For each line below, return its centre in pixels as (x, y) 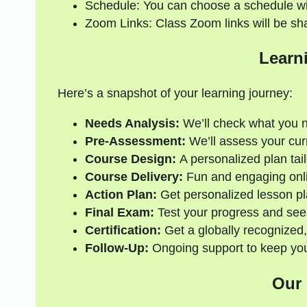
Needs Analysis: (132, 124)
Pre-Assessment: (135, 142)
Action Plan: (121, 195)
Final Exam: (119, 213)
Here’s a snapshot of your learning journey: (175, 94)
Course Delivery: (134, 177)
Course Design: (130, 159)
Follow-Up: (116, 248)
